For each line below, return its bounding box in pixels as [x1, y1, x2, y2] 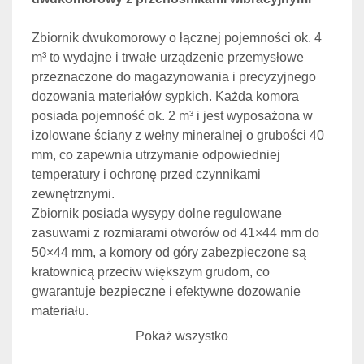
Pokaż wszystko [136, 329, 228, 344]
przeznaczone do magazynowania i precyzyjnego [32, 70, 316, 84]
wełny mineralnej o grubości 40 [145, 128, 324, 143]
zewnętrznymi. [32, 187, 115, 201]
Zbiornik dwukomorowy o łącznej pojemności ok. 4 [32, 31, 322, 45]
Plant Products [245, 343, 330, 357]
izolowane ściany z [32, 128, 141, 143]
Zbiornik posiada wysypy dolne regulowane [32, 206, 282, 221]
